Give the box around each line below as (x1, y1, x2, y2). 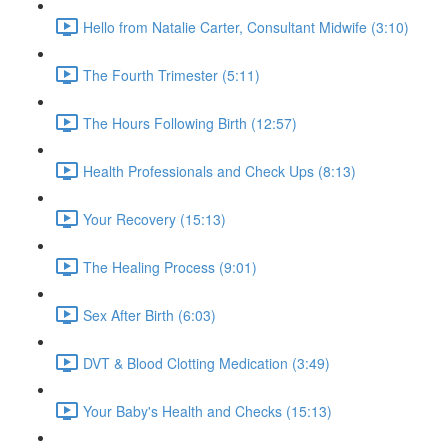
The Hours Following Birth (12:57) (83, 112, 297, 133)
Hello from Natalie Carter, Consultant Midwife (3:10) (83, 16, 409, 37)
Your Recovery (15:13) (83, 208, 226, 229)
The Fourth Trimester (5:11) (83, 64, 260, 85)
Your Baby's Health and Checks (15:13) (83, 400, 332, 421)
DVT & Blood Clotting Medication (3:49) (83, 352, 330, 373)
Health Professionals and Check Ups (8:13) (83, 160, 356, 181)
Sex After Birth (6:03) (83, 304, 216, 325)
